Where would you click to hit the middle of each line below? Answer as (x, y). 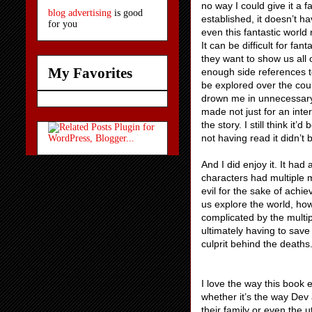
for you (63, 24)
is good (127, 13)
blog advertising (80, 13)
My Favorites (90, 73)
